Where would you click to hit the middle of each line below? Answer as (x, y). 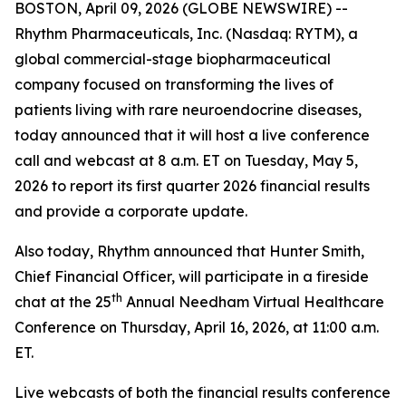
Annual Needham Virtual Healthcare (253, 302)
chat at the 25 (63, 302)
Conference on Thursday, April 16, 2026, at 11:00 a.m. (197, 327)
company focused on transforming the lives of (174, 84)
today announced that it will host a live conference (192, 135)
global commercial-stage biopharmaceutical (173, 59)
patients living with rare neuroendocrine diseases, (188, 110)
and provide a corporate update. (131, 211)
